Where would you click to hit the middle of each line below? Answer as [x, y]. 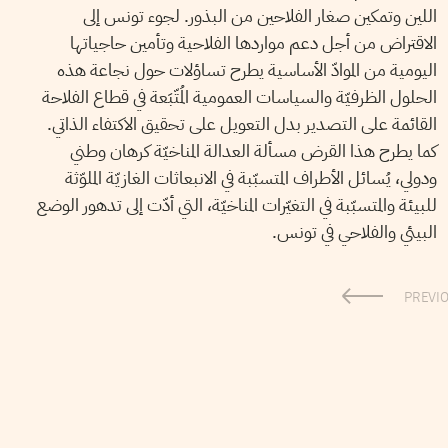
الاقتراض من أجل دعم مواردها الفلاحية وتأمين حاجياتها [253, 42]
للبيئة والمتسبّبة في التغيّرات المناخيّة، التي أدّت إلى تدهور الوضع [236, 204]
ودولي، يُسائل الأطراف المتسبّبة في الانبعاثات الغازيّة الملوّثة [250, 177]
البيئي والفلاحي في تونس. [354, 231]
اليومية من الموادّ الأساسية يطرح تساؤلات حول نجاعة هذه [246, 69]
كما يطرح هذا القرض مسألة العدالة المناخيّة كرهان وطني [253, 150]
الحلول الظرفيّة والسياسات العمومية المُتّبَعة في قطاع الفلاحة [239, 96]
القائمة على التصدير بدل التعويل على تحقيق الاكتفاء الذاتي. [241, 123]
